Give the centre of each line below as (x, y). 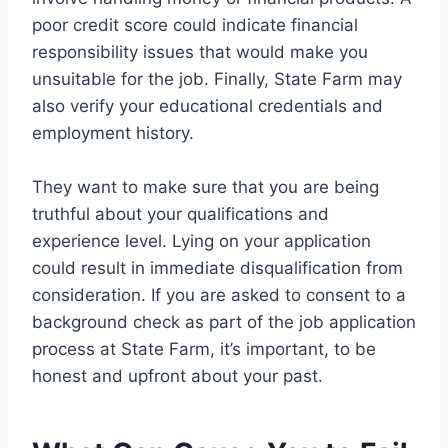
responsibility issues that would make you (200, 52)
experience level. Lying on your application (201, 241)
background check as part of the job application (224, 322)
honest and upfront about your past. (177, 376)
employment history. (113, 133)
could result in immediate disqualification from (217, 268)
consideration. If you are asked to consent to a (219, 295)
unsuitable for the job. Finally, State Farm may (217, 79)
